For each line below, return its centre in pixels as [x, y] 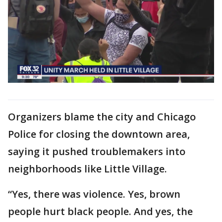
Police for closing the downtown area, [99, 134]
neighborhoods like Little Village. [87, 168]
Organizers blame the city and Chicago [102, 116]
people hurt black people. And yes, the [100, 211]
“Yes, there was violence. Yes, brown [94, 194]
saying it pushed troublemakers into [97, 151]
